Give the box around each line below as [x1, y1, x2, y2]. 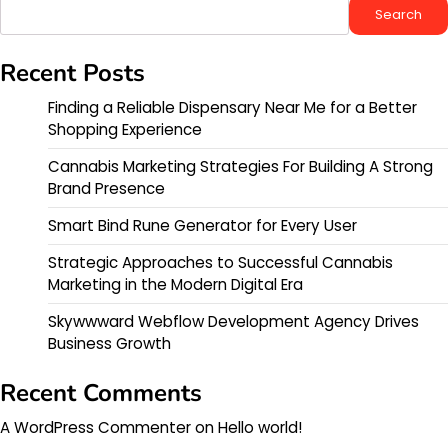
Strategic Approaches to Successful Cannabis [48, 251, 393, 273]
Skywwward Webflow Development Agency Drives [48, 310, 419, 332]
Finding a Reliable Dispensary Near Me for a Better [48, 96, 417, 118]
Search [375, 5, 422, 25]
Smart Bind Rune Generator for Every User [48, 214, 357, 236]
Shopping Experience [48, 118, 202, 140]
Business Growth [48, 332, 171, 354]
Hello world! [218, 416, 302, 438]
